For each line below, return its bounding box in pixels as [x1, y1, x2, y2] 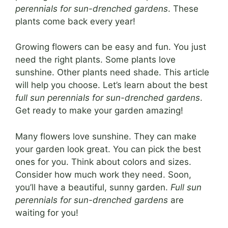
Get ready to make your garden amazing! [15, 105, 183, 116]
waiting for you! [15, 207, 78, 218]
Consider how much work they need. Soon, [15, 169, 191, 180]
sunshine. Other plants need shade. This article [15, 67, 209, 77]
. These [168, 3, 198, 14]
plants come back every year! [15, 16, 135, 26]
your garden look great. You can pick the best [15, 144, 201, 154]
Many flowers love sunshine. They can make [15, 131, 196, 141]
